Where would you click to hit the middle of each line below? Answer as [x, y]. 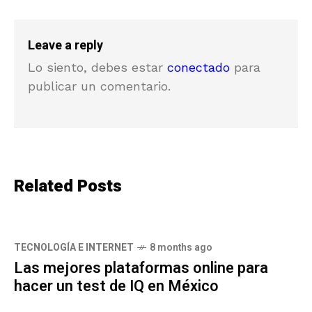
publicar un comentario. [99, 86]
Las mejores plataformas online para [141, 268]
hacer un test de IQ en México [116, 286]
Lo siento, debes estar [97, 67]
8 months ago [181, 247]
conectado [198, 67]
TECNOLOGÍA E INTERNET [74, 247]
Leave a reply [65, 45]
